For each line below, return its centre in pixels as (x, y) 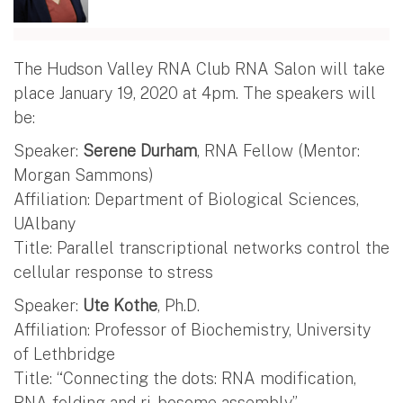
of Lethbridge (64, 354)
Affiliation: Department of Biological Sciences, (186, 199)
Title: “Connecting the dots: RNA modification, (185, 378)
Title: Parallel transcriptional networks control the (201, 247)
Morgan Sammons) (84, 175)
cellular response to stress (113, 272)
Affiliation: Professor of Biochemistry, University (192, 329)
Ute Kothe (120, 305)
